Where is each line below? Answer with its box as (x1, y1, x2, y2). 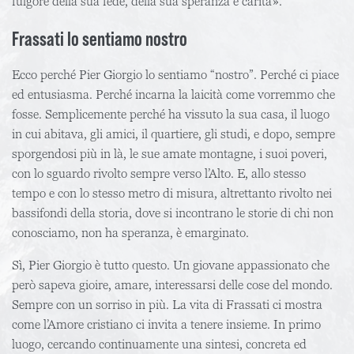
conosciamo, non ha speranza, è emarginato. (12, 224, 252, 241)
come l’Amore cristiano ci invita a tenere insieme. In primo (12, 316, 321, 333)
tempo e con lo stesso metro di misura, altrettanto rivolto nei (12, 185, 332, 201)
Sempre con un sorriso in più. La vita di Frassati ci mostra (12, 296, 322, 313)
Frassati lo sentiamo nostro (12, 26, 187, 50)
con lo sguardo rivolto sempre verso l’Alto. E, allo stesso (12, 165, 306, 182)
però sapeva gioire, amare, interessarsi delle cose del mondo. (12, 277, 333, 293)
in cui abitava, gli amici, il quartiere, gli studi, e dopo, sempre (12, 126, 335, 142)
